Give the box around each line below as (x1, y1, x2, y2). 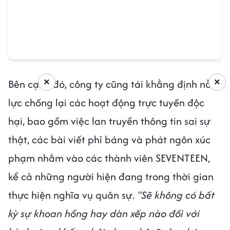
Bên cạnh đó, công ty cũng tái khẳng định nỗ (8, 76, 211, 92)
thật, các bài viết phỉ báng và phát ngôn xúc (8, 132, 210, 147)
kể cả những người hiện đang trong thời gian (8, 169, 214, 184)
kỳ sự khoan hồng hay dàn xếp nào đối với (8, 206, 200, 221)
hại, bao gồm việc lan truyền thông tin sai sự (8, 113, 210, 129)
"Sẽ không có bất (135, 187, 215, 203)
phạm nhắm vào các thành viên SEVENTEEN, (8, 150, 210, 166)
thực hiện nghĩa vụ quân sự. (8, 187, 135, 203)
